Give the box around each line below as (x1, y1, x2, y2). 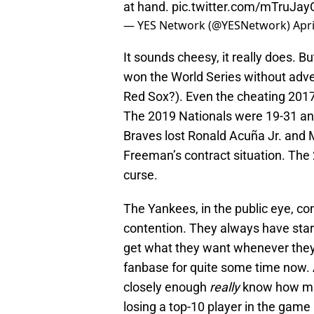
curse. (123, 168, 158, 183)
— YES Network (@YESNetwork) (123, 18, 293, 34)
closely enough (123, 280, 210, 295)
